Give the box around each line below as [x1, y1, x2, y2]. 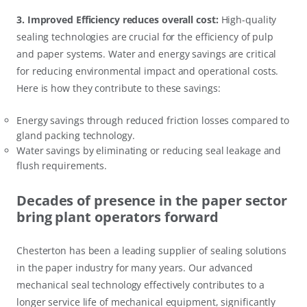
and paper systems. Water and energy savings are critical [16, 47, 277, 60]
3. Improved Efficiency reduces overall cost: [16, 12, 219, 26]
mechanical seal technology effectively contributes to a [16, 278, 265, 291]
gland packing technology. [16, 128, 135, 142]
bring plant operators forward [16, 207, 219, 226]
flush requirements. [16, 158, 108, 172]
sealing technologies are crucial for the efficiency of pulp [16, 29, 274, 43]
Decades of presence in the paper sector [16, 191, 288, 210]
